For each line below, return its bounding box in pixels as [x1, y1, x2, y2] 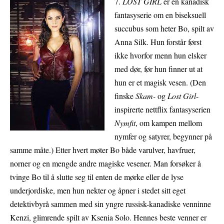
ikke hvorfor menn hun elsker [114, 50, 206, 61]
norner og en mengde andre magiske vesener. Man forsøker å [10, 158, 201, 169]
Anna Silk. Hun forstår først [114, 36, 201, 47]
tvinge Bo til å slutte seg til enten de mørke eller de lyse [10, 171, 183, 182]
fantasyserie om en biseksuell [114, 9, 206, 20]
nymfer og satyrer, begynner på [114, 131, 212, 142]
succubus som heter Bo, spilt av [114, 23, 214, 34]
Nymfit [114, 117, 135, 128]
